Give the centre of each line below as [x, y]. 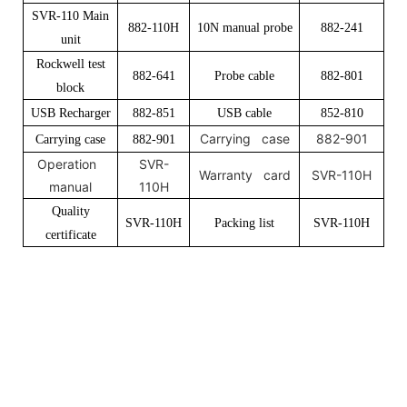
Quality [70, 211]
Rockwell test [70, 64]
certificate [70, 234]
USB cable [244, 113]
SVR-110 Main [70, 15]
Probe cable [244, 75]
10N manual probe [244, 27]
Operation [70, 164]
